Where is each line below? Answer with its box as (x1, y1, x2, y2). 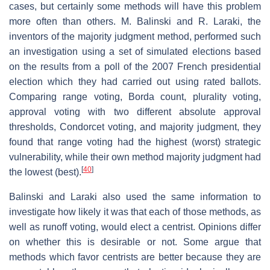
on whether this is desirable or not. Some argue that (9, 236, 261, 247)
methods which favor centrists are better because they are (9, 251, 261, 262)
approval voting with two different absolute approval (9, 106, 261, 117)
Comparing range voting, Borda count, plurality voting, (9, 91, 261, 102)
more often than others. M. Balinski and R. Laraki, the (9, 16, 261, 27)
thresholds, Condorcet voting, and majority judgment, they (9, 121, 261, 132)
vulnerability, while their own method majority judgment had (9, 151, 261, 162)
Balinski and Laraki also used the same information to (9, 191, 261, 202)
